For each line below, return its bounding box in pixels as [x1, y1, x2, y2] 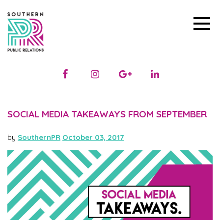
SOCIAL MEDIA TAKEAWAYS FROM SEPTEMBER [7, 108, 207, 120]
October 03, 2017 [62, 132, 124, 142]
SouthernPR [18, 132, 60, 142]
